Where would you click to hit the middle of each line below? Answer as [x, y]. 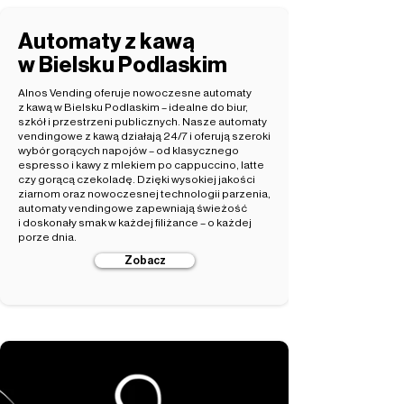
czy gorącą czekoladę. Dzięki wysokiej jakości [137, 179]
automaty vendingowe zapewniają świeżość [133, 208]
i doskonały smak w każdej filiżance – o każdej [135, 223]
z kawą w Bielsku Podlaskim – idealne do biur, [133, 107]
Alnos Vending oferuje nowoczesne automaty [135, 93]
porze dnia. [47, 237]
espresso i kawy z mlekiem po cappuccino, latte [141, 165]
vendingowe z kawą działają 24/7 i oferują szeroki [144, 136]
